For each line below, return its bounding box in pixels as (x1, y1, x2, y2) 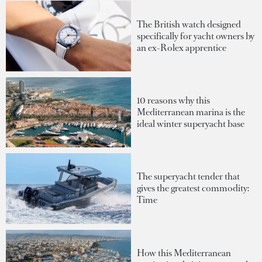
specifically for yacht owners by (137, 29, 254, 42)
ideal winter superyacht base (137, 117, 244, 130)
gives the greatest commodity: (137, 182, 249, 195)
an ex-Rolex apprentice (137, 41, 226, 54)
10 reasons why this (137, 94, 210, 106)
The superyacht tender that (137, 170, 240, 183)
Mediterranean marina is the (137, 105, 245, 118)
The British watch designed (137, 18, 241, 30)
